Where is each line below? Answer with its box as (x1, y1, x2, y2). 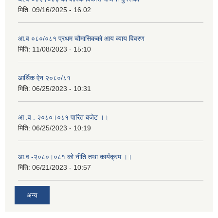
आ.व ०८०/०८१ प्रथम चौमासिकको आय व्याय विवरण (18, 35, 145, 43)
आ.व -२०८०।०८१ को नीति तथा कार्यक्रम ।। (18, 153, 132, 161)
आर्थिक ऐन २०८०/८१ (18, 74, 71, 82)
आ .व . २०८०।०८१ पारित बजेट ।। (18, 113, 109, 122)
